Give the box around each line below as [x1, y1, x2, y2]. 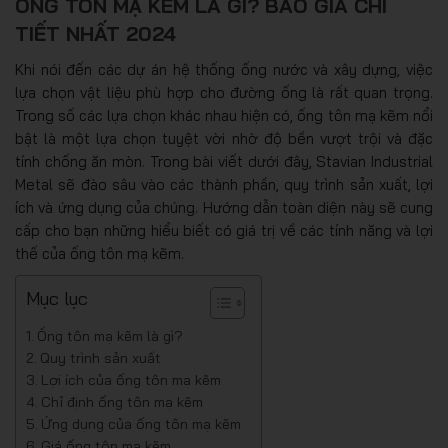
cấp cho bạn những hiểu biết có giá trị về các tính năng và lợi [15, 221, 433, 240]
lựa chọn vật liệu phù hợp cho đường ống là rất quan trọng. [15, 83, 433, 102]
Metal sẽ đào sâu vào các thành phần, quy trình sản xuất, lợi [15, 175, 433, 194]
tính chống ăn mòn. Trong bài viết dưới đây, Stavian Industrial [15, 152, 433, 171]
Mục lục [26, 287, 88, 310]
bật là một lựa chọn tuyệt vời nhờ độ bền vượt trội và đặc [15, 129, 433, 148]
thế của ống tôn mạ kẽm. [15, 244, 184, 263]
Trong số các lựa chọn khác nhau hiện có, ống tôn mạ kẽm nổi [15, 106, 433, 125]
